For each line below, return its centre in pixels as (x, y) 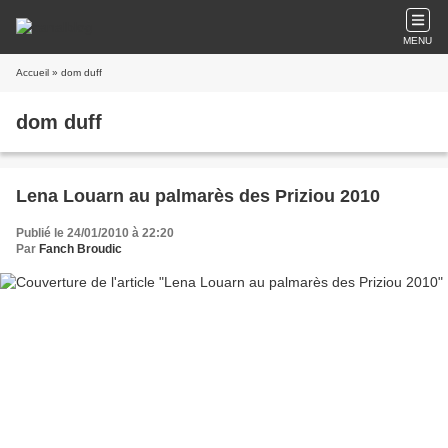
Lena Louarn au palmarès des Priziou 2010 (198, 196)
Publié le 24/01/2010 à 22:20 (95, 233)
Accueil (32, 72)
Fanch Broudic (80, 249)
